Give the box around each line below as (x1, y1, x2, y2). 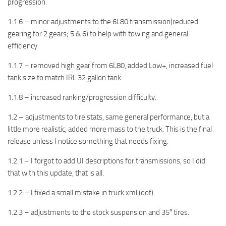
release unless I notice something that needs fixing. (8, 137, 168, 146)
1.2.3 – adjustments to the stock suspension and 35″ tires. (8, 208, 189, 217)
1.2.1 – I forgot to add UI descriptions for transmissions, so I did (8, 156, 205, 166)
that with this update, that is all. (8, 168, 104, 178)
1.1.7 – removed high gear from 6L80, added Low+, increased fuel (8, 61, 213, 71)
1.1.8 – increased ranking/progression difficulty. (8, 93, 156, 102)
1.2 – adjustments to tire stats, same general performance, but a (8, 112, 209, 122)
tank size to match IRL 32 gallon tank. (8, 73, 123, 83)
